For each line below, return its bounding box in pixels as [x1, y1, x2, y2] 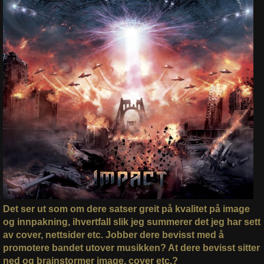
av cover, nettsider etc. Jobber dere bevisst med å [2, 230, 224, 240]
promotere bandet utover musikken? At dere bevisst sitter [2, 243, 260, 253]
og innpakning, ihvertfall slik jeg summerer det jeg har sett [2, 217, 260, 227]
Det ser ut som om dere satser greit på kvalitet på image [2, 204, 250, 214]
